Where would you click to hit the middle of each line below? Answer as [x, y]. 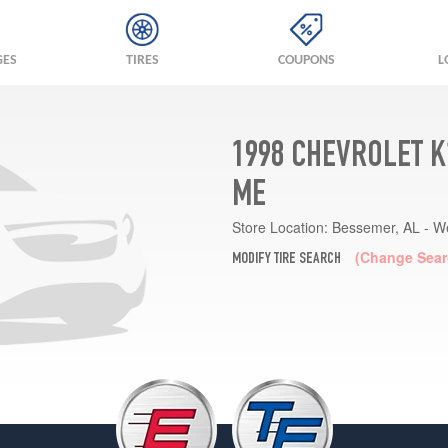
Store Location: [279, 227]
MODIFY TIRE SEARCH [286, 260]
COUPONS [306, 60]
